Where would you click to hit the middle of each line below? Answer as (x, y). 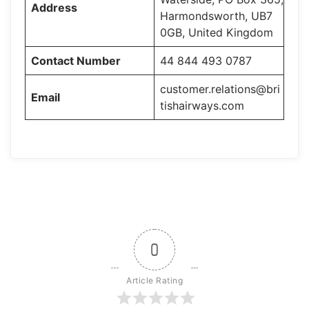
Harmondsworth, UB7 (216, 16)
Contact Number (76, 60)
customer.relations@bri (220, 89)
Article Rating (154, 280)
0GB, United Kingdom (217, 32)
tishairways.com (202, 105)
